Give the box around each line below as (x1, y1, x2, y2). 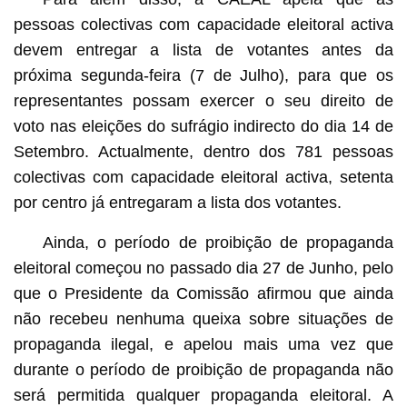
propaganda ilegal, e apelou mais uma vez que (13, 334, 394, 353)
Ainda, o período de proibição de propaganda (42, 233, 394, 252)
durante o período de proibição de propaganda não (13, 360, 394, 379)
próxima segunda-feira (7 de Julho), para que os (13, 65, 394, 84)
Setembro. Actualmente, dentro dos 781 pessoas (13, 142, 394, 161)
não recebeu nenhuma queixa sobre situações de (13, 309, 394, 328)
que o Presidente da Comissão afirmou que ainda (13, 283, 394, 303)
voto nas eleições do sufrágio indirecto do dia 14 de (13, 116, 394, 135)
